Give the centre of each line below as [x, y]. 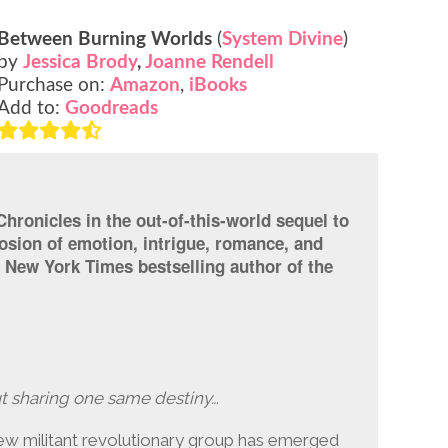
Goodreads [112, 108]
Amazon [145, 85]
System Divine [283, 39]
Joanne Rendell [210, 62]
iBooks [218, 85]
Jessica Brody [80, 62]
